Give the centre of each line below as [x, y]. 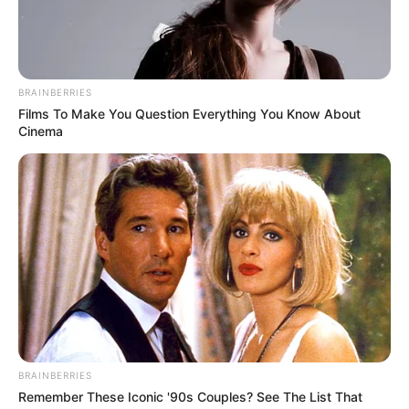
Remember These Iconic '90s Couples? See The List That [190, 397]
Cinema [41, 131]
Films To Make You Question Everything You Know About [189, 113]
